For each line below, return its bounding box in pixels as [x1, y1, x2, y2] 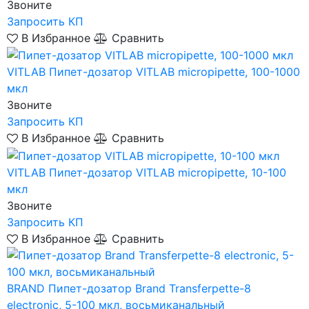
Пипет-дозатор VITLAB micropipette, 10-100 [49, 166, 286, 180]
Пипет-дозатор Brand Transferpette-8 [48, 281, 251, 296]
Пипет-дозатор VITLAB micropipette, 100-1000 [49, 65, 300, 79]
